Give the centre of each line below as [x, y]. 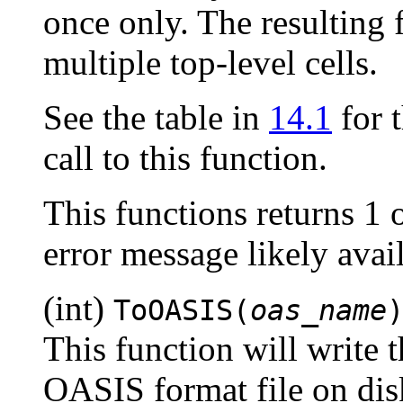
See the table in [156, 117]
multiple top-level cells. [210, 62]
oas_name [318, 310]
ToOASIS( [182, 310]
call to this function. [185, 157]
